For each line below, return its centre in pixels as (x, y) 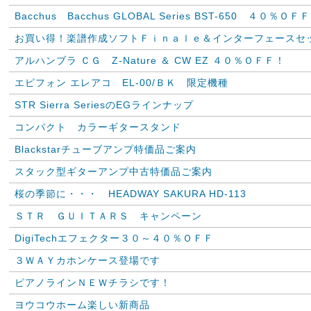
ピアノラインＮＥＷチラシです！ (93, 283)
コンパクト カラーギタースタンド (98, 127)
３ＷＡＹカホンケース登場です (87, 260)
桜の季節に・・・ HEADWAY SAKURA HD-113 (136, 194)
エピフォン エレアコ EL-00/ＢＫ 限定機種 (121, 83)
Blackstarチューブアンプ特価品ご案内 (106, 149)
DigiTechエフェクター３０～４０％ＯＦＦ (114, 238)
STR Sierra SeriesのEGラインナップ (104, 105)
